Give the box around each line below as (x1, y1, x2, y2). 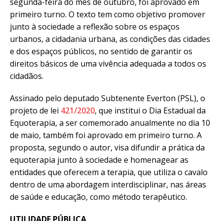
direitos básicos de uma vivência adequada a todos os (10, 58, 206, 69)
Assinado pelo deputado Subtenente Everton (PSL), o (10, 92, 205, 104)
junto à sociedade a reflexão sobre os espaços (10, 21, 180, 32)
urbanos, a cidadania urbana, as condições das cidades (10, 33, 210, 44)
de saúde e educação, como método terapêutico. (10, 191, 187, 202)
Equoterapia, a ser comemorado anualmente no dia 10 (10, 117, 210, 128)
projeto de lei (10, 105, 61, 116)
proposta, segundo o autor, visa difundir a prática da (10, 142, 205, 153)
